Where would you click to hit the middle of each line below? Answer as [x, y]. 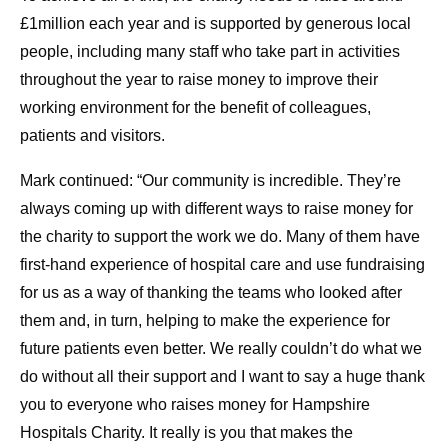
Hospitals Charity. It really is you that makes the [186, 433]
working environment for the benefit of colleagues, [195, 108]
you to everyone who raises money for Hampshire [195, 405]
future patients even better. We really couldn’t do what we [221, 349]
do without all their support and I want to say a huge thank [222, 377]
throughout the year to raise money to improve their [199, 80]
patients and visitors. [92, 136]
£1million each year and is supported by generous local [215, 24]
